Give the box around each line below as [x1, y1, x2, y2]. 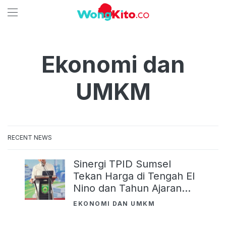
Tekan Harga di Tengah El [73, 170, 195, 182]
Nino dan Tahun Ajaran [73, 182, 182, 194]
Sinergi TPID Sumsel [73, 158, 171, 170]
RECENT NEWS [8, 134, 52, 141]
